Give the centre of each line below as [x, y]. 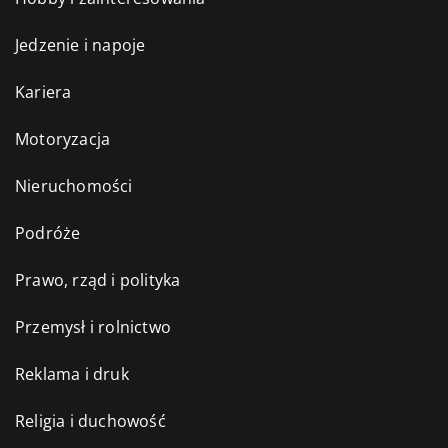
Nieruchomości [74, 186]
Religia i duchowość [90, 421]
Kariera [43, 92]
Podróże [48, 233]
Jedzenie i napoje [80, 45]
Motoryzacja [63, 139]
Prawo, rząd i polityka [98, 280]
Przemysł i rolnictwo [93, 327]
